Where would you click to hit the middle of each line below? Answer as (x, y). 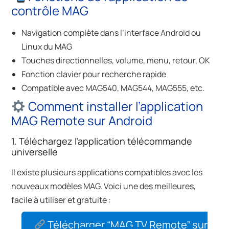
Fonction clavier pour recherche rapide (94, 74)
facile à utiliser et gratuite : (61, 200)
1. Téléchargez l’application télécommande (102, 141)
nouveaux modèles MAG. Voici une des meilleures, (104, 186)
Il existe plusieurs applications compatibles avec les (107, 173)
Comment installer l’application (114, 106)
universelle (35, 152)
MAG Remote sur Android (82, 121)
